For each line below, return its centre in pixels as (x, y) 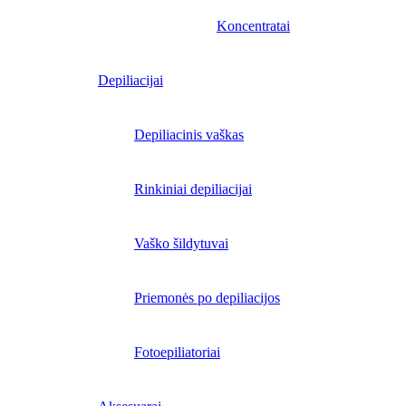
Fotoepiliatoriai (177, 352)
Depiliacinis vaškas (189, 134)
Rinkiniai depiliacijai (193, 188)
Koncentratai (253, 25)
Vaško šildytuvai (181, 243)
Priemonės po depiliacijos (207, 297)
